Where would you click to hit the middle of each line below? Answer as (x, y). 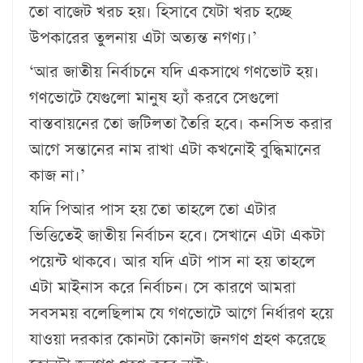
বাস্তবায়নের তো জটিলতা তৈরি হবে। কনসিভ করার (181, 124)
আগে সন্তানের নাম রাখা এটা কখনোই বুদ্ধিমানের (175, 149)
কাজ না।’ (57, 175)
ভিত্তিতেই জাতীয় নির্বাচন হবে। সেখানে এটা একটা (177, 235)
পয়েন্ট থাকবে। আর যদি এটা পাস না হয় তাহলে (172, 261)
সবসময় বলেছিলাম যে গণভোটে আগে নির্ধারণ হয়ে (181, 313)
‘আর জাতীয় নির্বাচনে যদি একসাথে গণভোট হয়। (174, 72)
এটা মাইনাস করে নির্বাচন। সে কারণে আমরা (162, 287)
